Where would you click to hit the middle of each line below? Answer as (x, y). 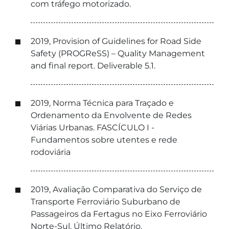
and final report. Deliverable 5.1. (93, 66)
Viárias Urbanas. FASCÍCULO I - (93, 128)
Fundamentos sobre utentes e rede (104, 140)
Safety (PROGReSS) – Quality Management (118, 53)
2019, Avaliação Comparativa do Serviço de (116, 189)
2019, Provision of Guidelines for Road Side (116, 41)
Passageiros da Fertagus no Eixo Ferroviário (119, 214)
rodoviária (51, 152)
